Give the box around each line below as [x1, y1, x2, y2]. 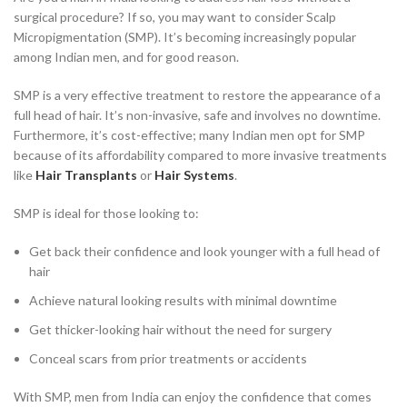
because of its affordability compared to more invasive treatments [14, 146, 387, 163]
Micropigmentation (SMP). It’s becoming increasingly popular [14, 28, 356, 45]
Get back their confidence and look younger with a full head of [29, 243, 380, 259]
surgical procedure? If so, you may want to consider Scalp [14, 8, 336, 25]
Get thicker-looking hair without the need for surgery [29, 321, 332, 337]
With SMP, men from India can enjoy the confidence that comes [14, 388, 372, 404]
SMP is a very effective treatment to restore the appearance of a [14, 86, 381, 103]
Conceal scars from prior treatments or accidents [29, 350, 307, 366]
